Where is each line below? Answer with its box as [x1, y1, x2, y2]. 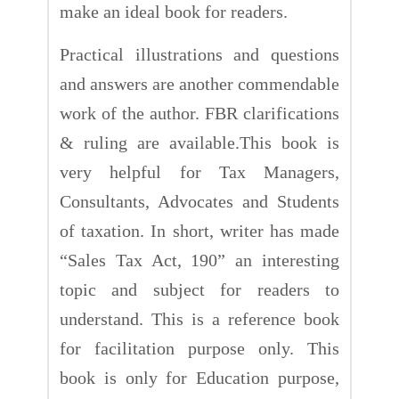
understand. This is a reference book [60, 308, 339, 329]
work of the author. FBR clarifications [60, 102, 339, 123]
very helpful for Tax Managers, [60, 161, 339, 182]
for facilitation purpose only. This [60, 338, 339, 358]
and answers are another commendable [60, 73, 339, 94]
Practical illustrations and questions [60, 44, 339, 64]
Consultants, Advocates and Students [60, 191, 339, 211]
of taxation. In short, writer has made [60, 220, 339, 240]
